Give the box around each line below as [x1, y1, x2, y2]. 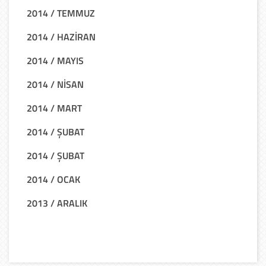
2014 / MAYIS [27, 53, 84, 68]
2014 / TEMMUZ [27, 5, 95, 20]
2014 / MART [27, 100, 82, 115]
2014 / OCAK [27, 172, 80, 186]
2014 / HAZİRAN [27, 29, 96, 44]
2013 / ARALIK [27, 195, 87, 210]
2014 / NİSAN [27, 77, 84, 91]
